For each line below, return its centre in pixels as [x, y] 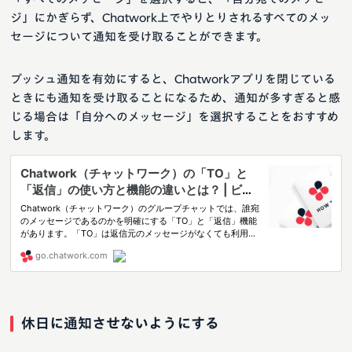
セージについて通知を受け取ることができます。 [139, 37]
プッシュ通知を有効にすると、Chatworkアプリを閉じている [173, 79]
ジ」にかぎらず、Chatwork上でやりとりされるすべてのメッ [170, 18]
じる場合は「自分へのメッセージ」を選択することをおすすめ [174, 117]
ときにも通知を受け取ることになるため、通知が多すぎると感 [175, 98]
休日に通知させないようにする [120, 323]
